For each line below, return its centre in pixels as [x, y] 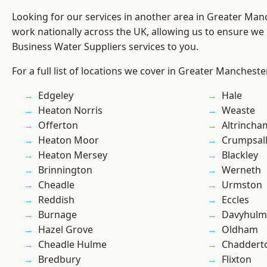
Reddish [56, 200]
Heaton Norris [70, 111]
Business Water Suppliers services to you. [105, 47]
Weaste [238, 111]
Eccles [235, 200]
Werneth [241, 170]
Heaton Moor [69, 140]
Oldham [240, 230]
